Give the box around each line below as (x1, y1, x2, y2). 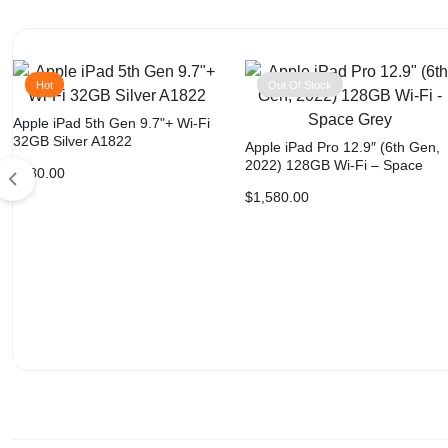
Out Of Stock (268, 78, 333, 91)
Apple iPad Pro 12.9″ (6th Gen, (245, 138, 441, 155)
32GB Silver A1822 (13, 132, 132, 149)
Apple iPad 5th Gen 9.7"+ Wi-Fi (13, 114, 210, 131)
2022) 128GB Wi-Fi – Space (245, 156, 424, 173)
